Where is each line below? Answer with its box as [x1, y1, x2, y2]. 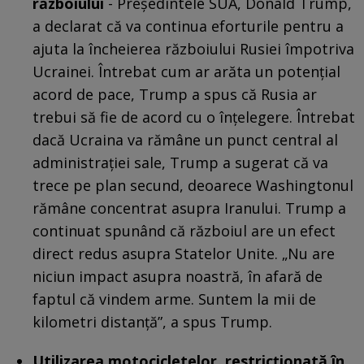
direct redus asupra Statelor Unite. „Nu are [32, 243, 335, 263]
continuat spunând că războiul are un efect [32, 220, 336, 240]
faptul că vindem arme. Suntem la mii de [32, 288, 316, 309]
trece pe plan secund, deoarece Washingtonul [32, 175, 353, 195]
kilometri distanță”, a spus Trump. [32, 311, 272, 331]
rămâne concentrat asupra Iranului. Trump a [32, 197, 346, 218]
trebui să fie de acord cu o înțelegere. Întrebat [32, 106, 355, 127]
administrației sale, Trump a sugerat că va [32, 152, 328, 172]
